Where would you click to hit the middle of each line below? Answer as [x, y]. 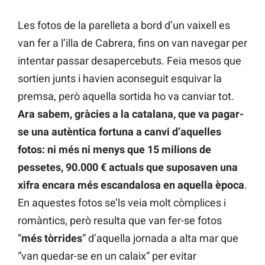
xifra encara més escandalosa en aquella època [131, 185]
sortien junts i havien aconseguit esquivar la [120, 79]
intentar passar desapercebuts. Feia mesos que [130, 61]
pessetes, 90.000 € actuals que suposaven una [128, 167]
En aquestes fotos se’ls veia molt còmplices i [122, 203]
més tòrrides [52, 238]
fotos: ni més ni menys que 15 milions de [114, 150]
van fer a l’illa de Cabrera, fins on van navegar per [132, 43]
